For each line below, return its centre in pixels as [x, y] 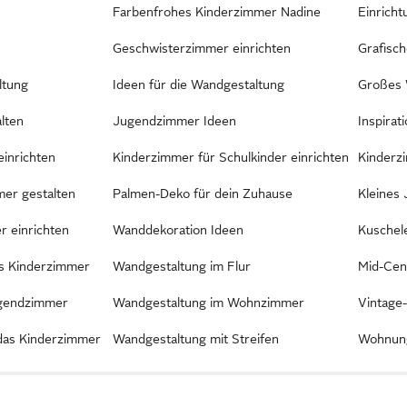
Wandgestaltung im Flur [181, 266]
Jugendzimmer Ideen [174, 120]
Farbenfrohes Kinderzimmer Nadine [216, 11]
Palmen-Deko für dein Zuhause [202, 193]
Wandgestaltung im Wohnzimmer [208, 302]
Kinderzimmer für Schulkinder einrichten [230, 157]
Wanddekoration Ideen [178, 229]
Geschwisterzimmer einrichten [201, 48]
